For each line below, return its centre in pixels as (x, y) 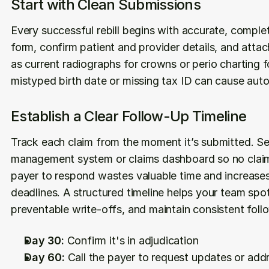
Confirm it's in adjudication (131, 240)
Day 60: (44, 257)
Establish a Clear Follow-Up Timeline (129, 116)
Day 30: (44, 240)
